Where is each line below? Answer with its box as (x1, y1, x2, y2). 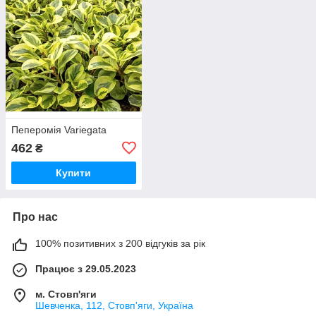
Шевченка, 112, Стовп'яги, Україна (35, 299, 193, 311)
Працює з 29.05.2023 (35, 262, 136, 274)
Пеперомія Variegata (11, 123, 107, 135)
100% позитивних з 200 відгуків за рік (35, 237, 205, 249)
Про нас (13, 210, 58, 223)
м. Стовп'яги (35, 288, 97, 300)
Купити (56, 166, 92, 178)
